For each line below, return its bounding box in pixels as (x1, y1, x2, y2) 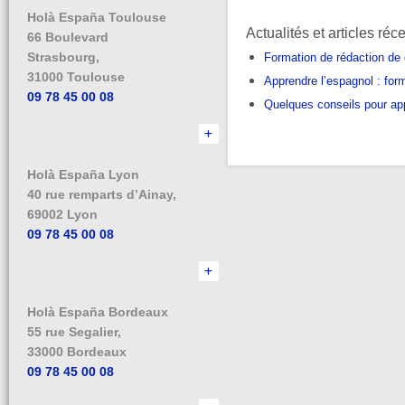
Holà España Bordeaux (27, 305, 168, 319)
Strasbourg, (27, 50, 99, 64)
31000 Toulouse (27, 70, 125, 84)
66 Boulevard (27, 30, 108, 44)
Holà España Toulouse (27, 10, 166, 24)
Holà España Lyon (27, 167, 139, 182)
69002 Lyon (27, 207, 98, 221)
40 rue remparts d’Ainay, (27, 187, 176, 202)
